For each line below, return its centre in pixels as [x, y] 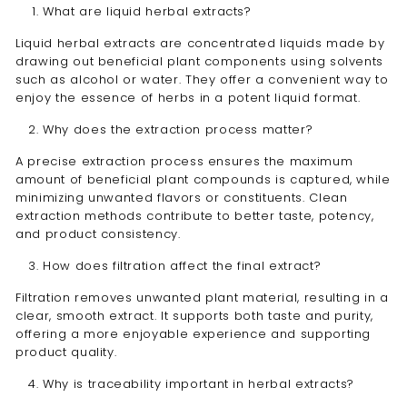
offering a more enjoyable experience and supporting [194, 334]
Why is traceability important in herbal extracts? [199, 384]
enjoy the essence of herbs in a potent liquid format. [188, 98]
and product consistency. [98, 234]
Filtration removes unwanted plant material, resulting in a [202, 298]
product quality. [66, 352]
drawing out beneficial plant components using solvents [200, 61]
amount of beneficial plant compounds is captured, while [203, 179]
